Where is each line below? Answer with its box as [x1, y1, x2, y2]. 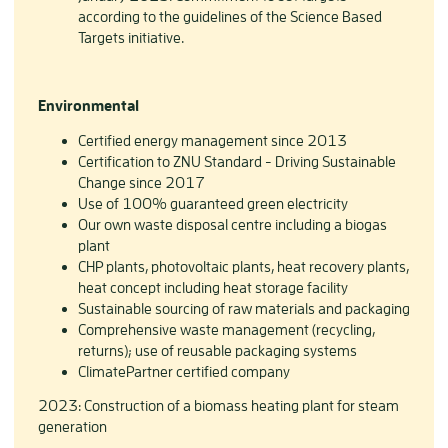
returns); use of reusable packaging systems [78, 342, 357, 359]
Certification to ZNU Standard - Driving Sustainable [78, 153, 396, 170]
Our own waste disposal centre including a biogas [78, 216, 387, 233]
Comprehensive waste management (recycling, [78, 321, 375, 338]
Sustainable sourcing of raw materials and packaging [78, 300, 410, 317]
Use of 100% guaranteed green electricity [78, 195, 348, 212]
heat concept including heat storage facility [78, 279, 348, 296]
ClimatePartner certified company [78, 363, 290, 380]
